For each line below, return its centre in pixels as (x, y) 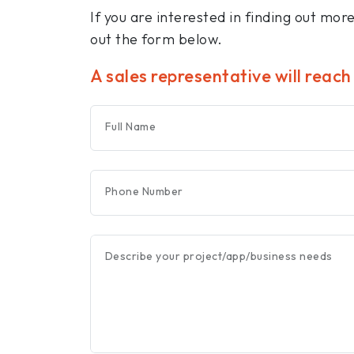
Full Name (130, 126)
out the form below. (156, 39)
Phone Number (144, 191)
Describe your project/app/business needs (218, 256)
